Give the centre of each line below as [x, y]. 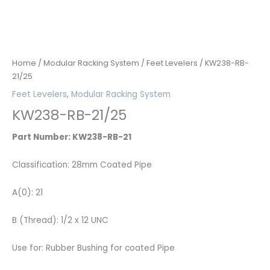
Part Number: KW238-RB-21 [73, 137]
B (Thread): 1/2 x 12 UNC [60, 220]
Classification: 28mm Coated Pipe [82, 165]
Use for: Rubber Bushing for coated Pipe [93, 248]
